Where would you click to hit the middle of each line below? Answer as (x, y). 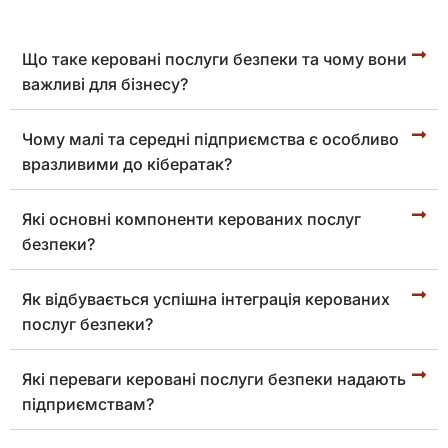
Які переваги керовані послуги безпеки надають (214, 378)
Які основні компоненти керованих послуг (191, 218)
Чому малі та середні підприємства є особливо (210, 138)
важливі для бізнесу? (105, 83)
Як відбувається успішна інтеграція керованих (206, 298)
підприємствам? (88, 403)
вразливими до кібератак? (127, 163)
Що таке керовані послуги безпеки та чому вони (214, 58)
